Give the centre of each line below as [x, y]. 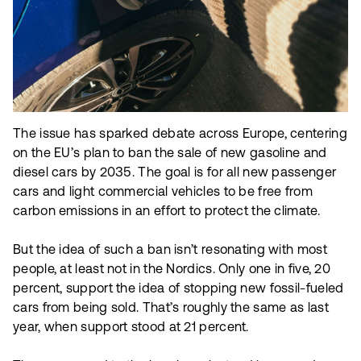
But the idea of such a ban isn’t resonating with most [170, 251]
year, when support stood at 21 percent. [131, 328]
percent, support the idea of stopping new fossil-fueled [178, 290]
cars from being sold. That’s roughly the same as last [171, 309]
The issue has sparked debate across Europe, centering [180, 134]
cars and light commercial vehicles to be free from [163, 192]
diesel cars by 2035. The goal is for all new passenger [175, 173]
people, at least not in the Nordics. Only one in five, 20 [172, 270]
